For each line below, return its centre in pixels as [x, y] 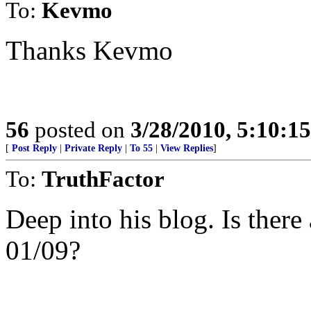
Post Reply [34, 148]
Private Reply [93, 148]
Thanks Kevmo [89, 50]
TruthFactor [103, 179]
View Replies [187, 148]
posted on [80, 129]
